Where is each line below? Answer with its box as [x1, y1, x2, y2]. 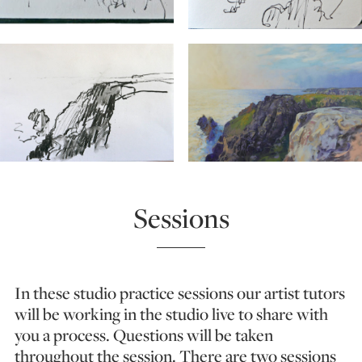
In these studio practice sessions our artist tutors [15, 280, 345, 305]
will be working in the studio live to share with [15, 301, 328, 326]
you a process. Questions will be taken [15, 322, 273, 347]
